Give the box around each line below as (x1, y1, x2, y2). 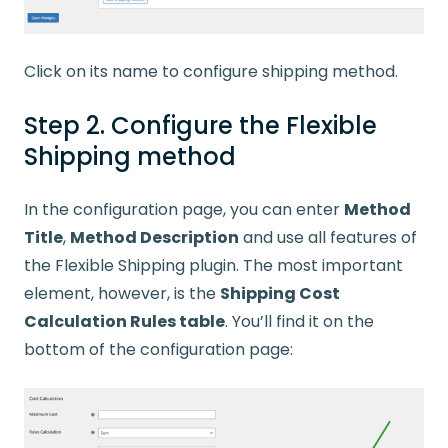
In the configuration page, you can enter (24, 198, 344, 222)
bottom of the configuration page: (24, 338, 293, 362)
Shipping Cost (220, 282, 340, 306)
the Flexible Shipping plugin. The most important (24, 254, 403, 278)
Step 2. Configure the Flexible (24, 109, 377, 143)
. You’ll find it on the (225, 310, 374, 334)
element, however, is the (24, 282, 220, 306)
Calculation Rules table (24, 310, 225, 334)
